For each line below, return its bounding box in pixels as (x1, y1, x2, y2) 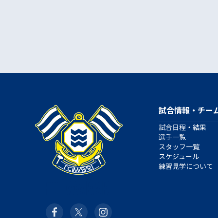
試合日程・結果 (159, 122, 206, 132)
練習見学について (159, 161, 213, 171)
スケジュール (159, 151, 199, 161)
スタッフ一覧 (159, 141, 200, 151)
